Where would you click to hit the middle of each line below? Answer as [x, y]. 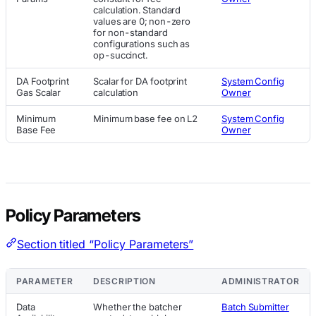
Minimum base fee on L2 [146, 118]
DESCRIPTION [124, 281]
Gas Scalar [39, 92]
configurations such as [142, 43]
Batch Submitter [255, 306]
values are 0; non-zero [142, 21]
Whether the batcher [138, 306]
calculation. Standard [137, 10]
